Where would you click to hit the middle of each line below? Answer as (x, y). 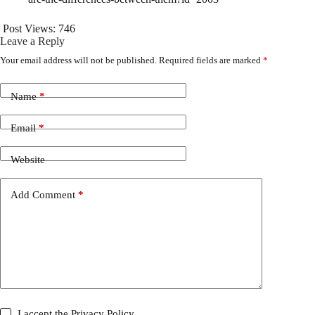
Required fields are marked (211, 60)
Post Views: (29, 28)
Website (28, 160)
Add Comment (43, 195)
